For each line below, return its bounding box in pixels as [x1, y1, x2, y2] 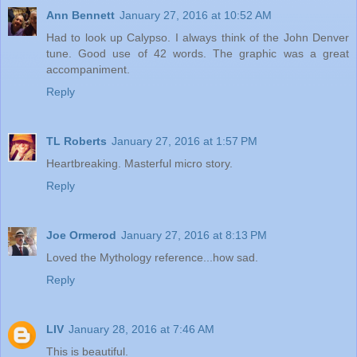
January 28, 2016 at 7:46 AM [69, 322, 214, 335]
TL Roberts [46, 134, 107, 147]
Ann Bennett [46, 8, 115, 22]
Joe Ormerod [46, 228, 116, 241]
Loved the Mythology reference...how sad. [46, 250, 258, 264]
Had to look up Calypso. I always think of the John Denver [46, 30, 349, 44]
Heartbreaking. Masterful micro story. [46, 156, 233, 170]
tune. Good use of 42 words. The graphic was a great [46, 46, 349, 60]
